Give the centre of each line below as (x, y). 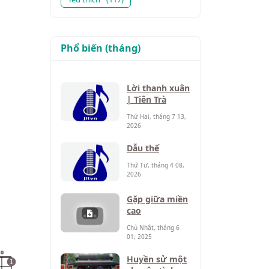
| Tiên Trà (147, 99)
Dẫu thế (143, 148)
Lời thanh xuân (158, 88)
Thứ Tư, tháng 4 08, (156, 165)
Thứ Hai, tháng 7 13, (156, 116)
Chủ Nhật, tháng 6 (153, 228)
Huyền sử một (157, 259)
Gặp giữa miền (157, 199)
